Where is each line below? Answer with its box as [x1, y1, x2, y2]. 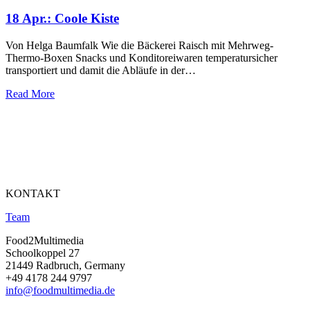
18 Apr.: [6, 11, 55, 26]
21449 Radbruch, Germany [6, 259, 125, 271]
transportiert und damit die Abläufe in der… [6, 64, 196, 76]
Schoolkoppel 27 [6, 246, 80, 259]
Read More [6, 87, 55, 100]
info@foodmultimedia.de [6, 284, 115, 296]
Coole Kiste [55, 11, 119, 26]
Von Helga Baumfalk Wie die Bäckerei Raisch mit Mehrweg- [6, 39, 273, 51]
